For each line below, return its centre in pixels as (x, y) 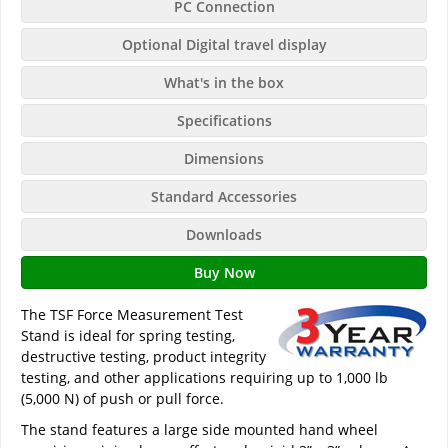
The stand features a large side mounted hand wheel (199, 430)
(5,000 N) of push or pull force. (122, 399)
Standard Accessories (224, 197)
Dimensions (224, 159)
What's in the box (224, 83)
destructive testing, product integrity (143, 357)
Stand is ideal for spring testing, (128, 336)
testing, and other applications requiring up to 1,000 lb (204, 378)
